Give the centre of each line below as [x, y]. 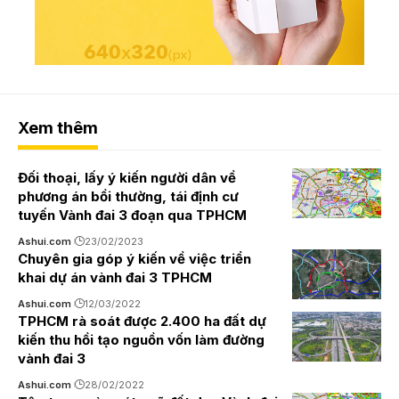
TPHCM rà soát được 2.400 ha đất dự [142, 321]
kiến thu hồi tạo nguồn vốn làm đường [141, 339]
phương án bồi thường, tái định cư [128, 196]
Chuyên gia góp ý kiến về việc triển [134, 258]
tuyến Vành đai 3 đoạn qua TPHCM [132, 215]
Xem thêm [58, 127]
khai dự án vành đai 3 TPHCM [115, 277]
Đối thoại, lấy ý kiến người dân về [127, 177]
